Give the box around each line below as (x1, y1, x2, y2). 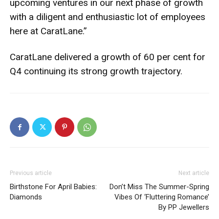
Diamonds (10, 193, 42, 202)
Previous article (10, 170, 52, 177)
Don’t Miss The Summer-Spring (109, 182, 209, 192)
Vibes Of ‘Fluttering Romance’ (114, 193, 209, 202)
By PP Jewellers (158, 203, 209, 212)
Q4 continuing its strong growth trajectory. (10, 66, 182, 77)
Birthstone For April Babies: (10, 182, 97, 192)
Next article (178, 170, 209, 177)
